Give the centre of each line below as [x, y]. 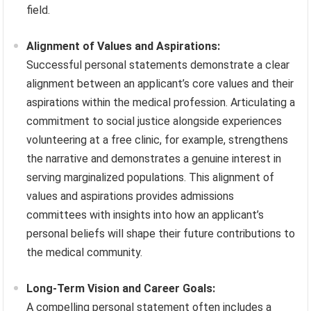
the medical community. [85, 252]
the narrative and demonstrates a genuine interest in [154, 158]
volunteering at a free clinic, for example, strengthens [158, 140]
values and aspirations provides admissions [131, 196]
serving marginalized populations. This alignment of [151, 177]
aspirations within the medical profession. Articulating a [161, 102]
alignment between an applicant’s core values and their [160, 83]
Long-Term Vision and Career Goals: [121, 288]
